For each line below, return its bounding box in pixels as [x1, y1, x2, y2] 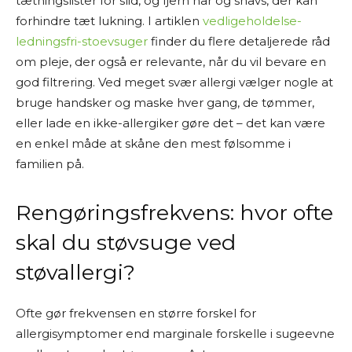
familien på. [16, 156, 84, 171]
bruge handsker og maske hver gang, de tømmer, [16, 95, 314, 110]
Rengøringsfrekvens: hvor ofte [16, 200, 333, 225]
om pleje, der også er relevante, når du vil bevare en [16, 54, 326, 69]
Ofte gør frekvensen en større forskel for [16, 306, 256, 321]
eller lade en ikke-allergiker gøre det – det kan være [16, 115, 325, 130]
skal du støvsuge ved [16, 229, 236, 255]
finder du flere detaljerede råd [148, 34, 330, 49]
